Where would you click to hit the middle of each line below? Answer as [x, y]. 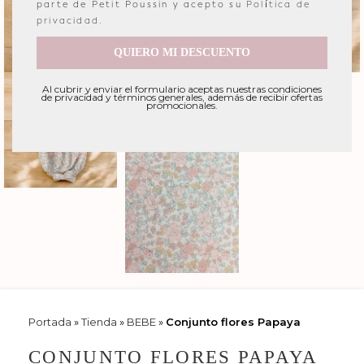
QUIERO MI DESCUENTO [182, 53]
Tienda [99, 322]
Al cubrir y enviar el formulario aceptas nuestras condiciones [182, 89]
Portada [50, 322]
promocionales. [182, 106]
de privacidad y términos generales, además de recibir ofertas [182, 97]
